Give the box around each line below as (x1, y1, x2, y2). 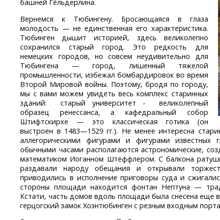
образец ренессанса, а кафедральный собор (20, 107, 208, 117)
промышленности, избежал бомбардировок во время (20, 70, 208, 80)
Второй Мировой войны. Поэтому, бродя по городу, (20, 79, 208, 89)
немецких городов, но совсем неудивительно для (20, 51, 208, 61)
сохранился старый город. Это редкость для (20, 42, 208, 52)
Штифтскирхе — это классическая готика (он (20, 116, 208, 126)
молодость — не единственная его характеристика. (20, 23, 208, 33)
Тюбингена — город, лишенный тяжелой (20, 60, 208, 70)
